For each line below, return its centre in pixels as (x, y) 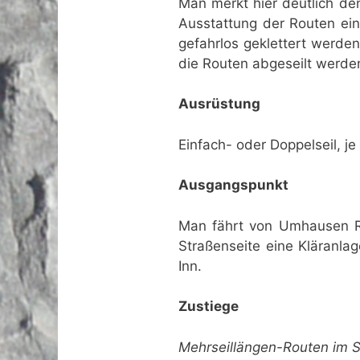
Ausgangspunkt (233, 185)
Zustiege (209, 307)
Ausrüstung (219, 104)
